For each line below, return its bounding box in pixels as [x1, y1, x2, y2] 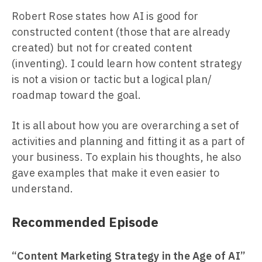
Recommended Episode [12, 213, 158, 230]
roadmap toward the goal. [12, 88, 141, 102]
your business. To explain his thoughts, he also [12, 150, 242, 164]
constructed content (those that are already [12, 25, 230, 39]
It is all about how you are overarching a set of [12, 119, 240, 132]
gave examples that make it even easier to [12, 166, 220, 180]
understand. [12, 182, 74, 195]
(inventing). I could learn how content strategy [12, 57, 242, 70]
